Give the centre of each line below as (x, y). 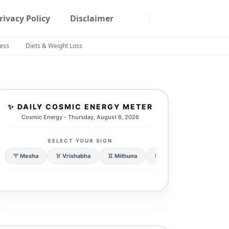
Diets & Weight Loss (54, 46)
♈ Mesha (26, 156)
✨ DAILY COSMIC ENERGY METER (80, 106)
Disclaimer (91, 18)
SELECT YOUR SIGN (80, 140)
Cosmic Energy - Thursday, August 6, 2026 (80, 117)
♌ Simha (206, 156)
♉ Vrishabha (73, 156)
